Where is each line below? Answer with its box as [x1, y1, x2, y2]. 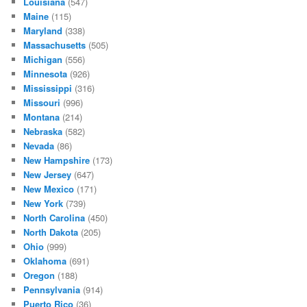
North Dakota [23, 225, 79, 239]
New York [23, 197, 64, 210]
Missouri [23, 96, 61, 110]
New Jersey [23, 168, 72, 182]
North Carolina [23, 211, 86, 225]
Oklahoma [23, 254, 67, 268]
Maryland [23, 24, 63, 38]
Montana [23, 110, 60, 124]
